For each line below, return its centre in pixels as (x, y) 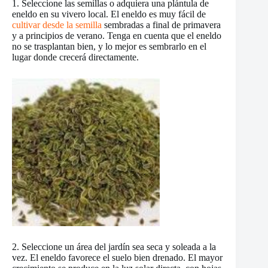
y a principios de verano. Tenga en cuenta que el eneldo (117, 36)
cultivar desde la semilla (57, 25)
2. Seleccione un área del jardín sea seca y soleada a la (114, 247)
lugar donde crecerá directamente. (75, 57)
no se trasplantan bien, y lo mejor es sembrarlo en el (109, 47)
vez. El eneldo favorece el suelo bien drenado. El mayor (117, 258)
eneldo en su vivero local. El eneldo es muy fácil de (109, 14)
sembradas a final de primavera (161, 25)
